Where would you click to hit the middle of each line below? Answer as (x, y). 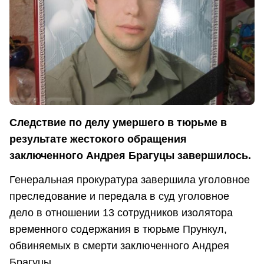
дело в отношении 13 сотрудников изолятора (121, 213)
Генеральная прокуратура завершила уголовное (130, 180)
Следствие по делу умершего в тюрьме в (118, 122)
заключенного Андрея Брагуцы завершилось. (130, 155)
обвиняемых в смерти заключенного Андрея (119, 246)
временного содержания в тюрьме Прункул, (118, 230)
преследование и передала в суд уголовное (119, 197)
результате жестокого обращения (98, 139)
